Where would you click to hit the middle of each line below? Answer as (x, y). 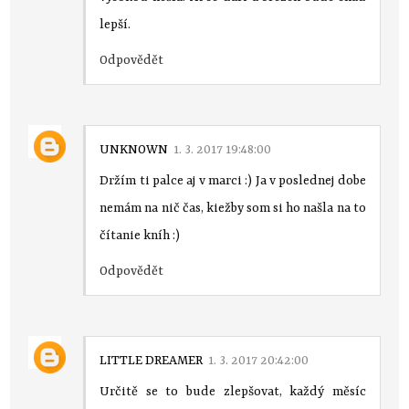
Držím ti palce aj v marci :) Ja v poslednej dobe (233, 180)
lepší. (115, 24)
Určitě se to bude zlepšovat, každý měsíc (233, 391)
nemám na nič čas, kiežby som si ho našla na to (233, 208)
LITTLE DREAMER (152, 360)
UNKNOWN (134, 149)
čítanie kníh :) (140, 235)
